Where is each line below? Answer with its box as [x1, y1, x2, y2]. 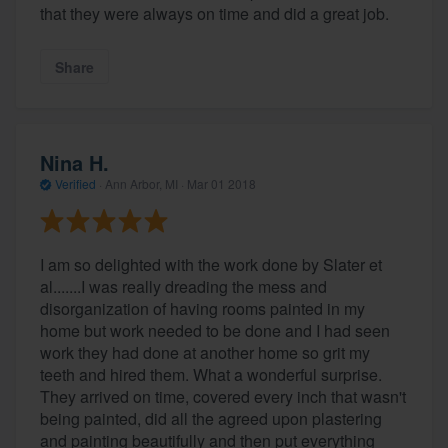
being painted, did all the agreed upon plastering [40, 406, 382, 430]
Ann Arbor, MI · [102, 175, 187, 193]
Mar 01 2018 [187, 175, 256, 193]
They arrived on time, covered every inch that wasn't [40, 384, 406, 408]
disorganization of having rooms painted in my [40, 296, 365, 320]
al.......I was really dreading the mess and [40, 274, 327, 298]
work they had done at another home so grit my [40, 340, 370, 364]
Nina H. [40, 148, 109, 178]
